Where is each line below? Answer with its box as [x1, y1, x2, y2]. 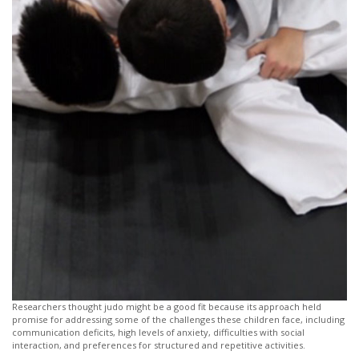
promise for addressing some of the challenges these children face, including [12, 313, 345, 326]
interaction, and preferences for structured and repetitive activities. [12, 339, 305, 352]
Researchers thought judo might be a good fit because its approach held [12, 301, 321, 313]
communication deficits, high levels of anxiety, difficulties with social [12, 326, 305, 339]
